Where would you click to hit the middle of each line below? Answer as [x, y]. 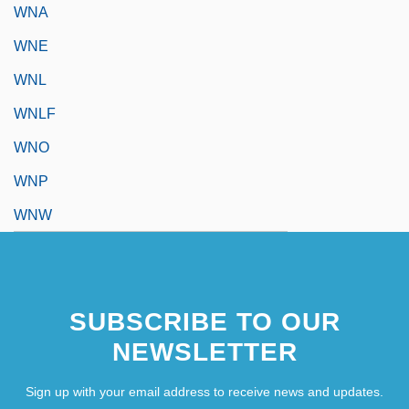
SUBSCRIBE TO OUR [204, 321]
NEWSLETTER [204, 351]
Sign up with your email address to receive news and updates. [204, 391]
